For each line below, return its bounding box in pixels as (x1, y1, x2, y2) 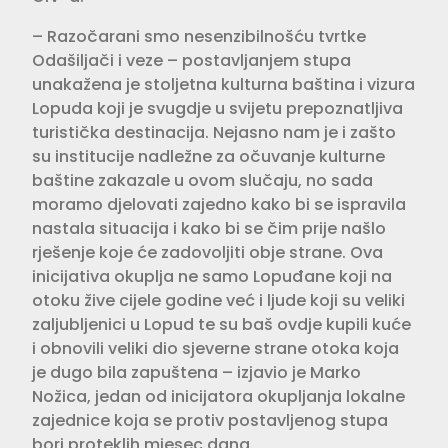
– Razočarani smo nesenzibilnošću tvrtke (32, 24, 366, 48)
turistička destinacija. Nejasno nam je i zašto (32, 120, 396, 144)
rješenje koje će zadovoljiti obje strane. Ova (32, 240, 383, 264)
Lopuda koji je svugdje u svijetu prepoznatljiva (32, 96, 403, 120)
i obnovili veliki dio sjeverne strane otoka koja (32, 336, 399, 360)
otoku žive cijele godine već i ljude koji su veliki (32, 288, 405, 312)
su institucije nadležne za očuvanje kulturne (32, 144, 385, 168)
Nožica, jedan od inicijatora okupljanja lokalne (32, 384, 405, 408)
